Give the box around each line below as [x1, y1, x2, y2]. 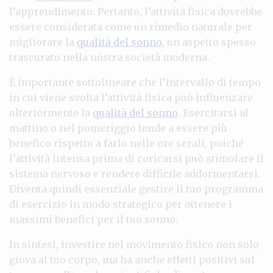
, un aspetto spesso [162, 35, 256, 48]
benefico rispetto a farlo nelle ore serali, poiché [9, 136, 244, 149]
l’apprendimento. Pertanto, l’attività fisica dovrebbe [9, 5, 262, 18]
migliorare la [9, 35, 77, 48]
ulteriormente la [9, 106, 93, 119]
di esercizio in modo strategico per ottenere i [9, 197, 232, 210]
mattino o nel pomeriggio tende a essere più [9, 121, 227, 134]
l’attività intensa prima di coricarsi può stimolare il [9, 152, 264, 165]
